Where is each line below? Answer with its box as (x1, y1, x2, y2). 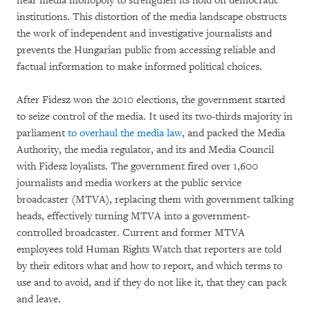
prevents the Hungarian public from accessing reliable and (17, 43, 275, 57)
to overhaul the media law (68, 126, 182, 140)
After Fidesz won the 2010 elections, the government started (17, 93, 285, 107)
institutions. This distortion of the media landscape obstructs (17, 10, 286, 24)
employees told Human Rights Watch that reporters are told (17, 242, 282, 256)
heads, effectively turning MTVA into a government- (17, 209, 250, 223)
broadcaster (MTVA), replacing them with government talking (17, 192, 293, 206)
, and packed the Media (182, 126, 285, 140)
